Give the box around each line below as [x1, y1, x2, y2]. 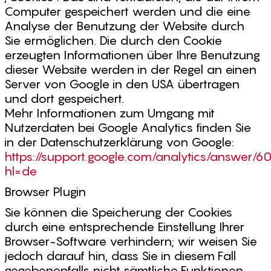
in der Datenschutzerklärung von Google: [4, 135, 234, 149]
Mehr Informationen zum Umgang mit [4, 106, 215, 120]
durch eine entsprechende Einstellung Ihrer [4, 220, 244, 234]
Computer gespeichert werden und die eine [4, 4, 250, 19]
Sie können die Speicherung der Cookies [4, 205, 232, 220]
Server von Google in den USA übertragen [4, 77, 240, 91]
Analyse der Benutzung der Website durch [4, 19, 244, 33]
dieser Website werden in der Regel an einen [4, 62, 256, 77]
